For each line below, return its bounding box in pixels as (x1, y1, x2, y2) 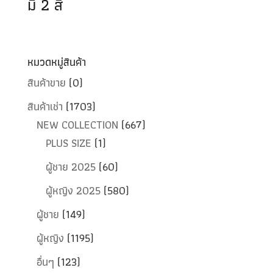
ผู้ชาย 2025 (45, 158, 96, 176)
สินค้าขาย (27, 74, 66, 92)
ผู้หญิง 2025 (45, 182, 101, 200)
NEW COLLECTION (36, 116, 118, 134)
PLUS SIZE (45, 134, 91, 152)
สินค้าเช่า (27, 97, 63, 116)
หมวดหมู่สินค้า (27, 53, 86, 71)
